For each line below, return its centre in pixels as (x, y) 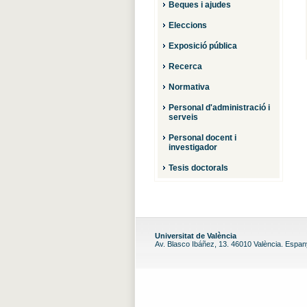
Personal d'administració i (219, 108)
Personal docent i (202, 138)
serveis (183, 117)
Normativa (189, 87)
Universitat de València (195, 236)
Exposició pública (202, 46)
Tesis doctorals (198, 168)
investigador (193, 147)
